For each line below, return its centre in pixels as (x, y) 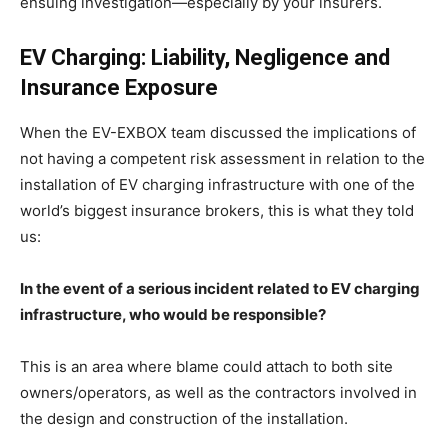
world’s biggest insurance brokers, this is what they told (217, 211)
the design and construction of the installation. (184, 419)
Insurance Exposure (119, 88)
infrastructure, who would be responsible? (173, 315)
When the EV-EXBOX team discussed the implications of (218, 133)
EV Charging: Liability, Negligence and (205, 58)
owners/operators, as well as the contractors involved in (218, 393)
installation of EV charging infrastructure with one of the (217, 185)
